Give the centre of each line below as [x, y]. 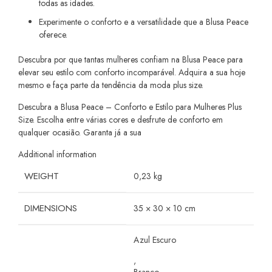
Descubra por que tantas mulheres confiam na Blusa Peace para [131, 59]
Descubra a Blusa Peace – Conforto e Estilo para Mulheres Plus [130, 107]
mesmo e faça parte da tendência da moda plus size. [111, 85]
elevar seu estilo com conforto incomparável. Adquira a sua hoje [132, 72]
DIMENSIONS [51, 208]
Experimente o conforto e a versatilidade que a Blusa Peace [144, 22]
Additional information [57, 154]
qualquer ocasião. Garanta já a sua [80, 132]
